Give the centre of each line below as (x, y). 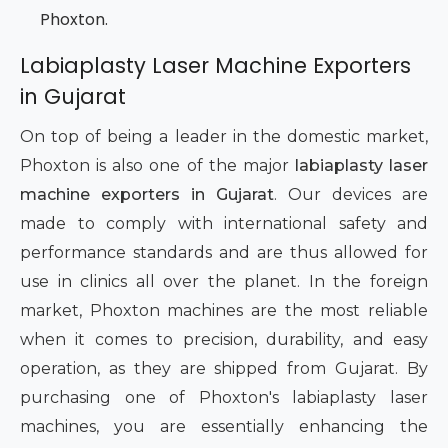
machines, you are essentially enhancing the (224, 427)
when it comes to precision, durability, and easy (224, 340)
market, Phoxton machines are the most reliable (224, 311)
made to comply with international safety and (224, 224)
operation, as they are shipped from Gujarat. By (224, 369)
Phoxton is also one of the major (157, 166)
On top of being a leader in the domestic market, (224, 137)
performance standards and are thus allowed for (224, 253)
